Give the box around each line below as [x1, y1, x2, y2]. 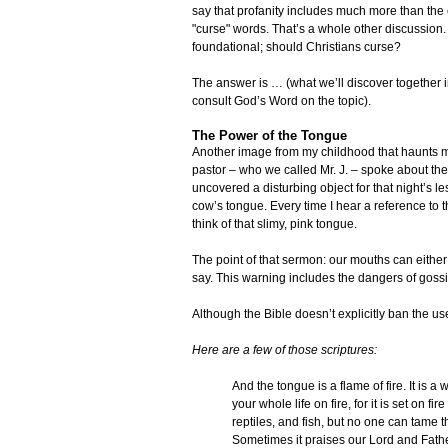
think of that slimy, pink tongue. [192, 217, 357, 232]
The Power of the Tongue [192, 128, 347, 144]
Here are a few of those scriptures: [192, 343, 377, 358]
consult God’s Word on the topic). [192, 94, 371, 109]
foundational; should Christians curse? [192, 40, 401, 55]
